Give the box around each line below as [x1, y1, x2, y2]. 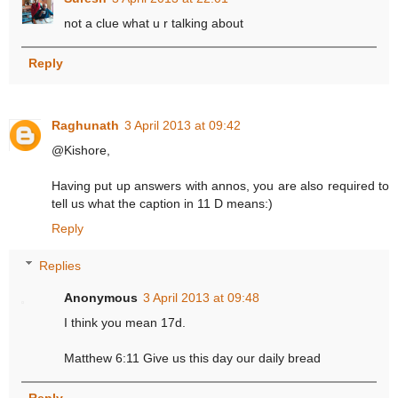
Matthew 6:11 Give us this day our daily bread [64, 350, 322, 365]
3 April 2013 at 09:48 [143, 290, 260, 305]
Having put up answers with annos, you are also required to [52, 179, 389, 194]
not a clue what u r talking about [64, 15, 244, 30]
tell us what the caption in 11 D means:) [52, 196, 273, 211]
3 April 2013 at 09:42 [124, 118, 241, 133]
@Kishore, [52, 143, 110, 158]
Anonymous [64, 290, 139, 305]
